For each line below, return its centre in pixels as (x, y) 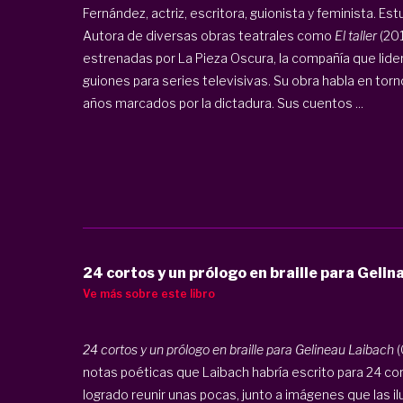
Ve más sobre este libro (148, 293)
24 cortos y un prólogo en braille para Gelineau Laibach (239, 349)
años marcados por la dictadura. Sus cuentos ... (223, 103)
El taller (355, 35)
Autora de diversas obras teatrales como (208, 35)
